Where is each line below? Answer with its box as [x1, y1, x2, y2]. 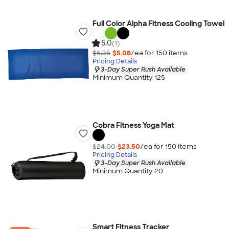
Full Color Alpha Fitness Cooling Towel [92, 19, 224, 28]
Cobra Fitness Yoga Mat [92, 121, 174, 130]
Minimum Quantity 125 [92, 73, 165, 82]
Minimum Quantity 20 [92, 167, 163, 176]
